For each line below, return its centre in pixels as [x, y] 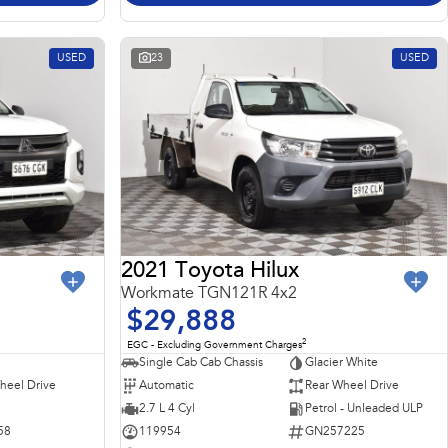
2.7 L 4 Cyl [167, 408]
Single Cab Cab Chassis [201, 362]
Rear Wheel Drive [351, 385]
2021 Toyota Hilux [210, 272]
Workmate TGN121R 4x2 [209, 294]
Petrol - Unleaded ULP [363, 408]
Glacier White [341, 362]
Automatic [166, 385]
